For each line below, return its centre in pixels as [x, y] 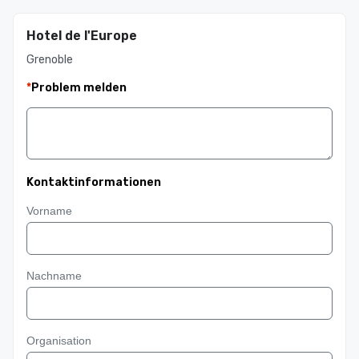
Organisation [59, 341]
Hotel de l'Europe [82, 36]
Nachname [54, 276]
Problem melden [79, 88]
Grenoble [50, 60]
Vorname [49, 211]
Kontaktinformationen [94, 182]
